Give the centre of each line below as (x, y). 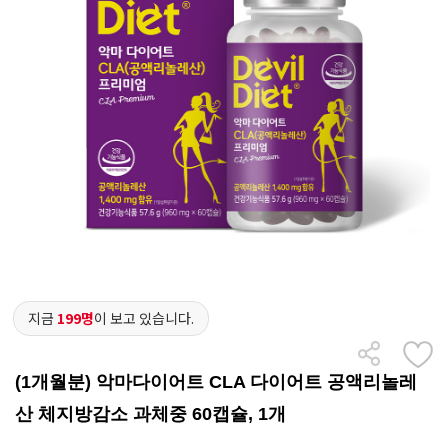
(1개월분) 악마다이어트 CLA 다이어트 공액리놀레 (216, 381)
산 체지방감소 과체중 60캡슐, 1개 (150, 413)
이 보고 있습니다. (144, 318)
